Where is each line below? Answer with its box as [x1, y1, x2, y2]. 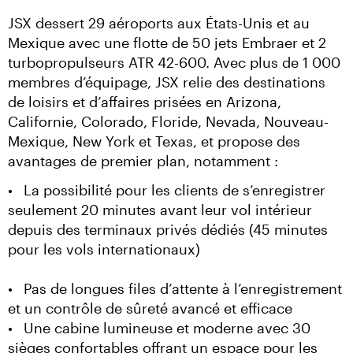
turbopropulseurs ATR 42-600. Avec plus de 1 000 [8, 54, 340, 71]
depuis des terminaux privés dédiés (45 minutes [8, 221, 328, 238]
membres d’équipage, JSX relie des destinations [8, 73, 325, 91]
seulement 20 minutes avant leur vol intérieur [8, 201, 312, 218]
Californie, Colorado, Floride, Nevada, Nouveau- [8, 113, 329, 130]
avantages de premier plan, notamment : [8, 152, 278, 169]
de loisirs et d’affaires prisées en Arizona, [8, 93, 281, 110]
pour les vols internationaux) [8, 240, 200, 258]
